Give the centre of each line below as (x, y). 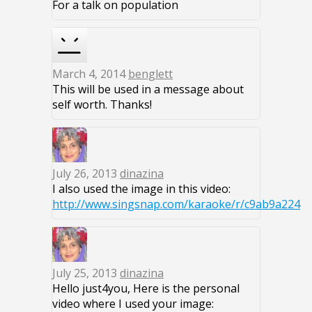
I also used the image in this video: (141, 188)
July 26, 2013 (86, 173)
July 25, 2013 (86, 273)
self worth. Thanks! (102, 104)
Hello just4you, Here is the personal (146, 288)
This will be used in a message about (148, 89)
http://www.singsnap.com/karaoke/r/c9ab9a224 (176, 204)
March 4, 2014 (90, 73)
